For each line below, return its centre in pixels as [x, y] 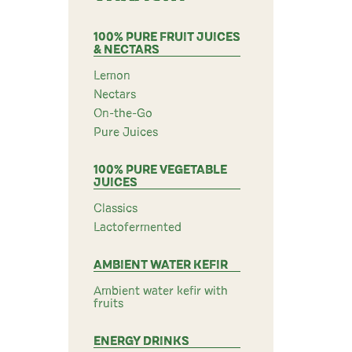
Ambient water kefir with [161, 291]
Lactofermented [137, 227]
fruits [108, 303]
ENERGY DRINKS [141, 341]
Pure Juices [126, 132]
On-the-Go [123, 113]
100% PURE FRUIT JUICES [167, 37]
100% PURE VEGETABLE [160, 170]
